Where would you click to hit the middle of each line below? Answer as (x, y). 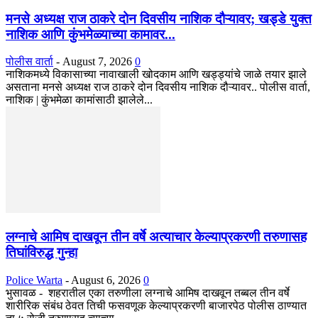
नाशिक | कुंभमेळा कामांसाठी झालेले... (79, 100)
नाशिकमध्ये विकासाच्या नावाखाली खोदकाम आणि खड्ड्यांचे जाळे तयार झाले (156, 75)
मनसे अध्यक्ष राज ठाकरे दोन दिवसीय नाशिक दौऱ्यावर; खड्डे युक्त (159, 18)
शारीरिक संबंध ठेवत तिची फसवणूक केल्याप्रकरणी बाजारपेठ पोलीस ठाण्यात (156, 305)
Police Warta (34, 280)
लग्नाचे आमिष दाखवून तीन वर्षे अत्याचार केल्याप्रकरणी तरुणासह (156, 237)
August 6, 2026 (106, 280)
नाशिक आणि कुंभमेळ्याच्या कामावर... (91, 34)
